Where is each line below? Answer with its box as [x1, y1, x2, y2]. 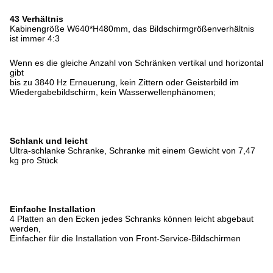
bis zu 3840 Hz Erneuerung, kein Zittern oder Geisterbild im [10, 77, 239, 87]
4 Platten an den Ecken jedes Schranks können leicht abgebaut [10, 214, 253, 224]
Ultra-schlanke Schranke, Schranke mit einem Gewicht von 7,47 [10, 146, 255, 155]
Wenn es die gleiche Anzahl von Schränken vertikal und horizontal [10, 58, 263, 68]
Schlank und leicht [10, 136, 88, 146]
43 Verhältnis [10, 14, 63, 24]
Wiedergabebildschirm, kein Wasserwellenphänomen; [10, 87, 216, 97]
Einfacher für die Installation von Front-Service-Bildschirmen [10, 233, 241, 243]
